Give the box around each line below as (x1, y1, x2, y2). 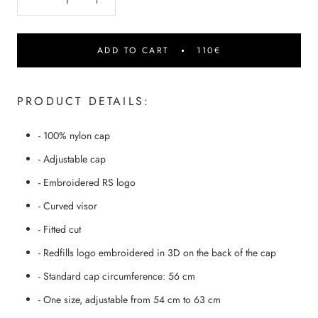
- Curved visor (38, 199, 97, 214)
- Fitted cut (38, 222, 81, 237)
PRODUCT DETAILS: (17, 93, 150, 110)
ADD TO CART (97, 44, 170, 57)
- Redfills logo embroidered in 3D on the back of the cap (38, 246, 276, 261)
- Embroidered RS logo (38, 175, 136, 190)
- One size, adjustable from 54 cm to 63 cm (38, 292, 221, 307)
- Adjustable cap (38, 152, 106, 167)
